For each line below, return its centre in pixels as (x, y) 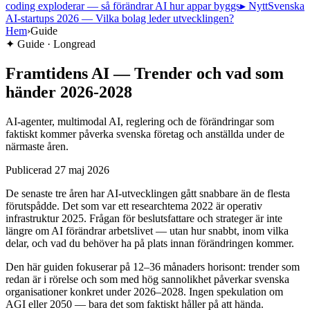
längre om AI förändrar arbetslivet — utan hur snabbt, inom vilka (147, 230)
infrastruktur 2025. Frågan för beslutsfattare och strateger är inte (144, 218)
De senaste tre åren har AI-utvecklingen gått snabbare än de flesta (148, 193)
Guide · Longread (55, 44)
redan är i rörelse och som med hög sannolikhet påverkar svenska (147, 279)
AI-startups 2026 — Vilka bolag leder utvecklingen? (120, 18)
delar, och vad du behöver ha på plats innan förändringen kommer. (150, 243)
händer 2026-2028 (69, 92)
